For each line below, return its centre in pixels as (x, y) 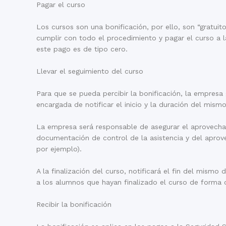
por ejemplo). (59, 149)
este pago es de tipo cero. (82, 49)
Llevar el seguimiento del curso (90, 71)
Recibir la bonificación (74, 204)
